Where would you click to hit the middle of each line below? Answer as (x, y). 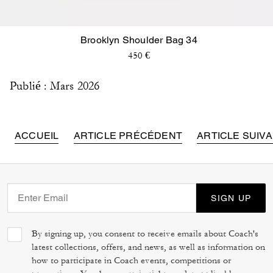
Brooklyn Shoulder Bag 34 (139, 40)
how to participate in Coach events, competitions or (131, 260)
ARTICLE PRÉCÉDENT (128, 135)
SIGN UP (231, 198)
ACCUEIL (37, 135)
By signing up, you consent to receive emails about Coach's (145, 233)
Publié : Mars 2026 (55, 86)
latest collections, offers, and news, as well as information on (148, 247)
